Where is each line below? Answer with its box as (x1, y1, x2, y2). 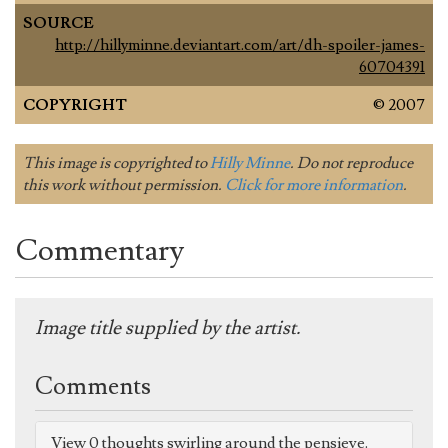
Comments (35, 371, 151, 403)
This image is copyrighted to (23, 153, 210, 174)
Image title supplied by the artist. (35, 315, 301, 342)
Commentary (15, 231, 184, 271)
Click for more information (225, 175, 403, 196)
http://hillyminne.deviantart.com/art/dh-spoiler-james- (55, 35, 425, 56)
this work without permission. (23, 175, 225, 196)
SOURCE (23, 13, 94, 34)
